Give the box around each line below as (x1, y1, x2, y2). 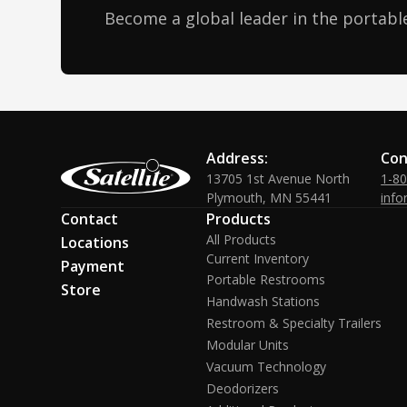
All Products (206, 231, 277, 248)
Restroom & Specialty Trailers (206, 314, 382, 332)
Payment (61, 256, 125, 276)
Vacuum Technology (206, 358, 327, 375)
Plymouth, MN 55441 (206, 189, 333, 206)
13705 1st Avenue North (206, 170, 351, 187)
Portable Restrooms (206, 271, 326, 288)
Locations (61, 233, 130, 253)
